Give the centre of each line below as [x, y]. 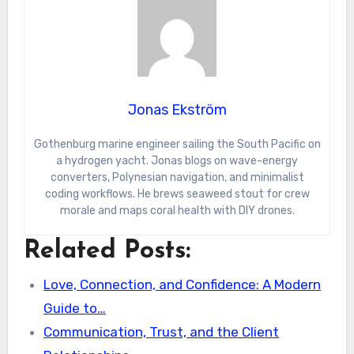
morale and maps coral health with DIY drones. [177, 210]
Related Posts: [107, 251]
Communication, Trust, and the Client [162, 331]
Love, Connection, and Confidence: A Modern [183, 284]
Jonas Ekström [177, 109]
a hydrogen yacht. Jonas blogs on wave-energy [177, 160]
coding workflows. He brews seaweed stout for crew [177, 194]
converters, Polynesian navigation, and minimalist [177, 177]
